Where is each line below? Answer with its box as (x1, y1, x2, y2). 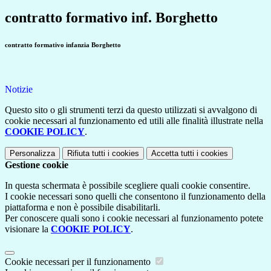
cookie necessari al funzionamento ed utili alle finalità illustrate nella (5, 116, 263, 126)
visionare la (5, 224, 51, 235)
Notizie (5, 84, 33, 95)
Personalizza (10, 149, 55, 158)
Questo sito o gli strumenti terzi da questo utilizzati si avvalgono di (5, 105, 257, 116)
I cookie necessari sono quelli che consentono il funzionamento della (5, 191, 266, 202)
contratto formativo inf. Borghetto (5, 10, 218, 26)
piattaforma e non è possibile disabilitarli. (5, 202, 160, 213)
